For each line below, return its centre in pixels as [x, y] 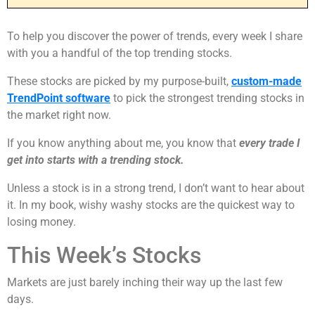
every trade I [270, 143]
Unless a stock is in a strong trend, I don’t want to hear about [156, 188]
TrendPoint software [59, 98]
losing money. [41, 222]
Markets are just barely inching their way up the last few [145, 283]
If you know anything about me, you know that [123, 143]
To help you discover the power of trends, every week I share [155, 37]
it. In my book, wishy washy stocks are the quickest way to [151, 205]
